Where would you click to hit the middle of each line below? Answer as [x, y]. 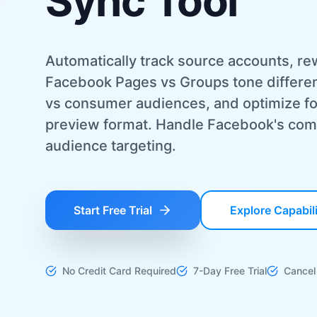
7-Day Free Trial [230, 271]
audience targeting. [111, 146]
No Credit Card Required [119, 271]
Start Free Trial [113, 210]
